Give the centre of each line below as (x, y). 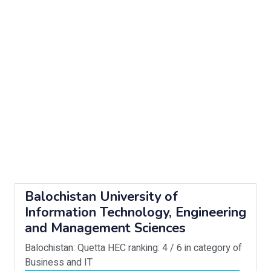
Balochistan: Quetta (65, 248)
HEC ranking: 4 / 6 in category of (175, 248)
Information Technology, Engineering (135, 212)
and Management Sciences (105, 228)
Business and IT (59, 263)
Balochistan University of (101, 197)
